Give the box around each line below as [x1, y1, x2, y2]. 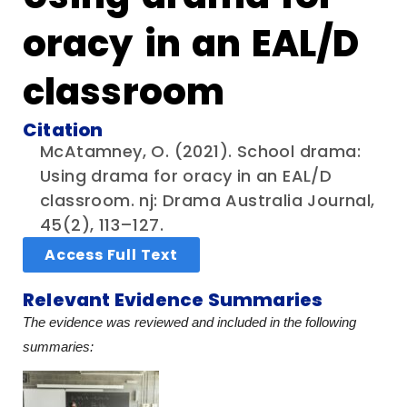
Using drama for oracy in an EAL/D [40, 164, 333, 187]
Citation [23, 116, 104, 143]
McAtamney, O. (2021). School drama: [40, 139, 361, 163]
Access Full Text [45, 243, 178, 265]
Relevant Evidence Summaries [23, 286, 323, 313]
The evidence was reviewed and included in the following [23, 313, 356, 330]
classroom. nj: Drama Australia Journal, [40, 188, 375, 212]
